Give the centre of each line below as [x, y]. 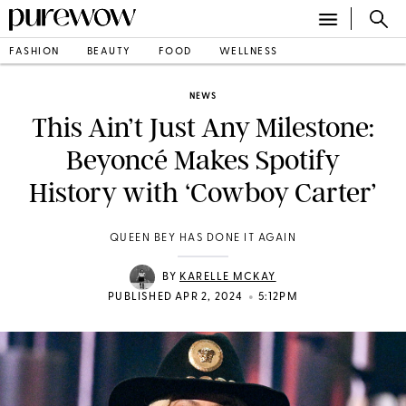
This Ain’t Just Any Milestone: [203, 128]
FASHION [34, 52]
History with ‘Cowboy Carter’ [203, 193]
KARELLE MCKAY [228, 277]
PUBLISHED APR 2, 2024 [176, 297]
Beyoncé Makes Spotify [203, 160]
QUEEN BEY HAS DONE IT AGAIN [203, 238]
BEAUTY [109, 52]
